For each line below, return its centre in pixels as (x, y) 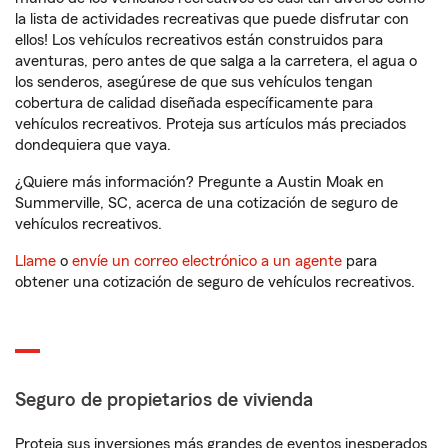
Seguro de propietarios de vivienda (164, 400)
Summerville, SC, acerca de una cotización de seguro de (206, 203)
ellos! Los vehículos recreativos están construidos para (199, 40)
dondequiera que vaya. (93, 145)
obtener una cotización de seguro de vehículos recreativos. (215, 282)
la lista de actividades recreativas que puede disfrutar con (212, 19)
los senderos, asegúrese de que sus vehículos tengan (194, 82)
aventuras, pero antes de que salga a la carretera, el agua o (216, 61)
